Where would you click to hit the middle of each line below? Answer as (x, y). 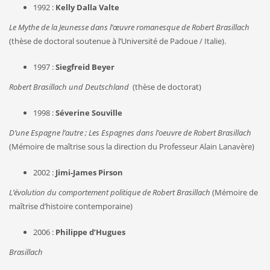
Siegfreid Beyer (85, 67)
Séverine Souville (89, 112)
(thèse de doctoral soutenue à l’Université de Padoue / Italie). (118, 41)
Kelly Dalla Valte (87, 7)
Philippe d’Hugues (90, 232)
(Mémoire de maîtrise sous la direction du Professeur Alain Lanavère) (132, 146)
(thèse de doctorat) (166, 86)
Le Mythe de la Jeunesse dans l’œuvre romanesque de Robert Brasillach (129, 27)
